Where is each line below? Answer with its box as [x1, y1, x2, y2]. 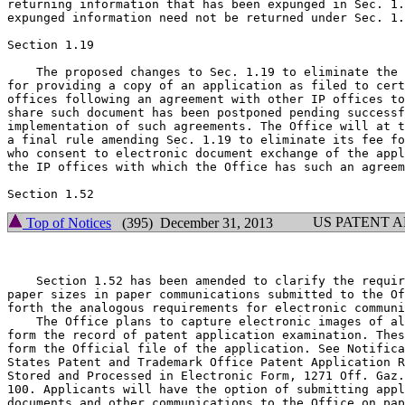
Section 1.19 [7, 38, 94, 52]
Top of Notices [23, 215, 111, 231]
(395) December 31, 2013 [111, 215, 273, 231]
